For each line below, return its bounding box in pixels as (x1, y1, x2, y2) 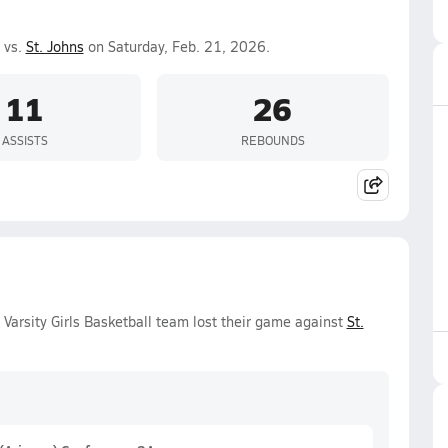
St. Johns (25, 37, 84, 56)
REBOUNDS (240, 131, 305, 148)
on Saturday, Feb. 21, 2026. (83, 37, 270, 56)
